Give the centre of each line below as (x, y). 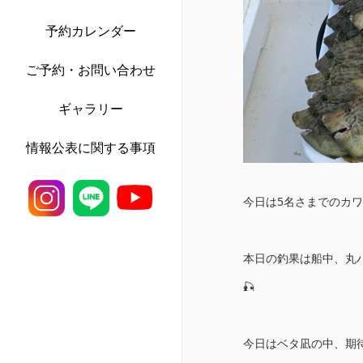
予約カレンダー (91, 31)
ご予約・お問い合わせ (91, 70)
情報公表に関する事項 (91, 147)
